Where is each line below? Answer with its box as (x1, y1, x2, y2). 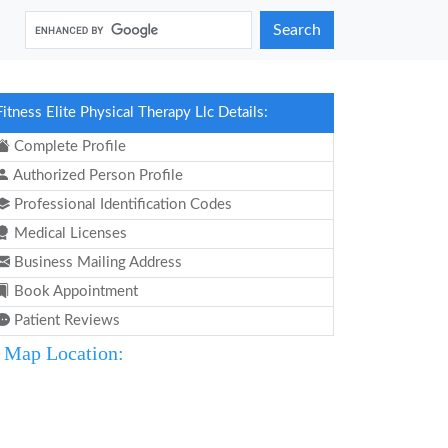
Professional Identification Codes (10, 197, 232, 212)
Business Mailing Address (10, 255, 182, 270)
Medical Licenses (10, 226, 127, 241)
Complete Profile (10, 139, 126, 154)
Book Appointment (10, 284, 138, 299)
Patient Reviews (10, 313, 120, 328)
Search (273, 22, 321, 38)
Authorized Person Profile (10, 168, 183, 183)
